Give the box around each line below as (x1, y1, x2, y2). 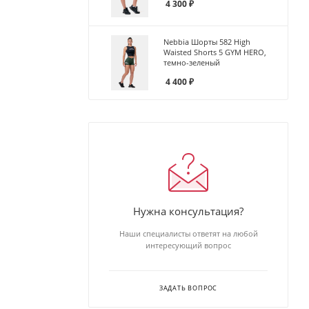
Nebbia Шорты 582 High (163, 37, 250, 48)
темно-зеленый (163, 57, 220, 68)
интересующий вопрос (146, 239, 231, 250)
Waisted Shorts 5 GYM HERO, (163, 47, 266, 58)
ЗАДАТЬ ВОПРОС (159, 283, 218, 292)
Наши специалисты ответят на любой (119, 228, 258, 239)
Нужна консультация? (133, 203, 243, 218)
